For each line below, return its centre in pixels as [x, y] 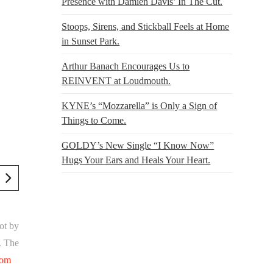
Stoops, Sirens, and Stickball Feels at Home [146, 26]
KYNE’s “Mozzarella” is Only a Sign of [140, 105]
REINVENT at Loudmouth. [116, 80]
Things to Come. [94, 120]
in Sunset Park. [91, 41]
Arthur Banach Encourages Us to [126, 66]
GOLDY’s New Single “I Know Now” [138, 145]
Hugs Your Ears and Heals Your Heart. [136, 160]
